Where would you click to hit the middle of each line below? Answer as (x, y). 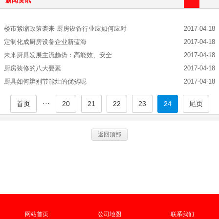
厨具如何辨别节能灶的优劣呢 (45, 81)
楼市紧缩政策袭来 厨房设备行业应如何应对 (65, 28)
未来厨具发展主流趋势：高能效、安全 (58, 55)
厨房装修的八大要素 (33, 68)
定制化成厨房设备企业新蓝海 (45, 42)
